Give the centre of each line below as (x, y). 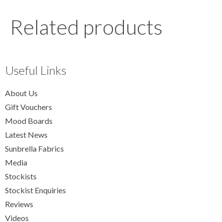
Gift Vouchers (28, 107)
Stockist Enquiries (35, 190)
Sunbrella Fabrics (34, 149)
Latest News (26, 135)
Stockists (21, 176)
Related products (86, 27)
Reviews (19, 204)
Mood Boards (29, 121)
